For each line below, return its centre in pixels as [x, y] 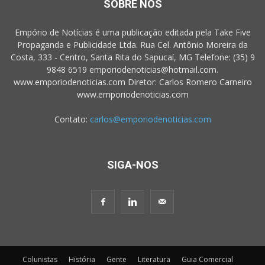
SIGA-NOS [132, 164]
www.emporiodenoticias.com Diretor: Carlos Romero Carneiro [132, 82]
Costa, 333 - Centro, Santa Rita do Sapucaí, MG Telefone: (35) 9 [132, 57]
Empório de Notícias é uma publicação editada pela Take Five [132, 32]
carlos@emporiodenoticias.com [150, 119]
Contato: [72, 119]
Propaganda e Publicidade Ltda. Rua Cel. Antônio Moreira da [132, 44]
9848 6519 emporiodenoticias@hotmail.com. [132, 69]
